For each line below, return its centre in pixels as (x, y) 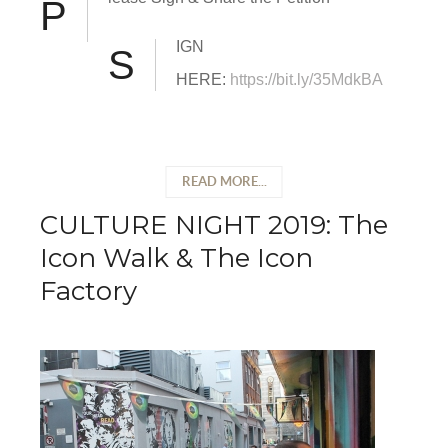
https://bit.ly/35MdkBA (306, 80)
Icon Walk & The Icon (176, 258)
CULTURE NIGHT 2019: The (214, 225)
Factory (88, 291)
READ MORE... (224, 182)
